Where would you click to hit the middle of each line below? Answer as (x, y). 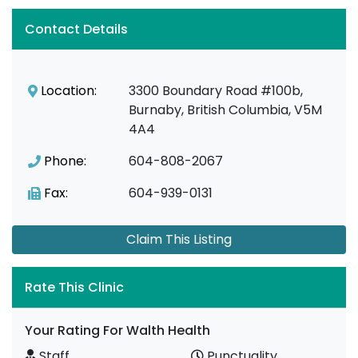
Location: (69, 91)
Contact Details (76, 29)
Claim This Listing (179, 239)
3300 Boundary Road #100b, (216, 91)
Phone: (65, 161)
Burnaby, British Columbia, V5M (226, 110)
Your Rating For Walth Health (117, 330)
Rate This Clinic (74, 287)
